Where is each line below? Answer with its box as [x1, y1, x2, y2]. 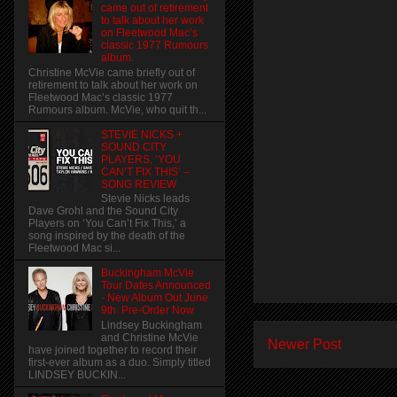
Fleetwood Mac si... [28, 242, 121, 255]
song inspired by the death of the [28, 230, 185, 243]
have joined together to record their [28, 343, 197, 356]
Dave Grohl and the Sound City [28, 205, 178, 218]
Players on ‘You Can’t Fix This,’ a [28, 217, 186, 230]
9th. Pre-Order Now [100, 304, 194, 317]
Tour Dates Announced [100, 279, 211, 292]
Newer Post [268, 336, 341, 352]
